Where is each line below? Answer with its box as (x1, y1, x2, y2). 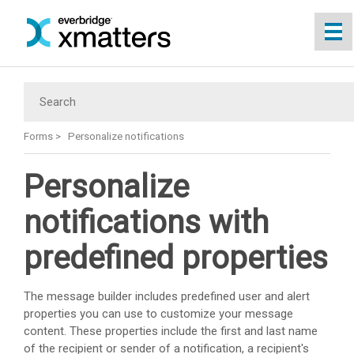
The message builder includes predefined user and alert (24, 288, 310, 303)
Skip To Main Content (122, 17, 232, 30)
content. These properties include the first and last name (24, 323, 318, 338)
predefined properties (24, 239, 328, 277)
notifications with (24, 203, 269, 241)
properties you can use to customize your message (24, 306, 293, 321)
